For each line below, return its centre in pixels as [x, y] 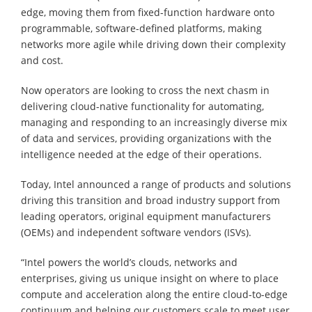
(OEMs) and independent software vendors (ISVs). [136, 232]
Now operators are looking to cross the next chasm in [145, 90]
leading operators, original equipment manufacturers [146, 216]
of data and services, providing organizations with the [146, 138]
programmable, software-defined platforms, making [141, 28]
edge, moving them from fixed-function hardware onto [148, 12]
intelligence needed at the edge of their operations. [143, 154]
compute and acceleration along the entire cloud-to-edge [154, 294]
